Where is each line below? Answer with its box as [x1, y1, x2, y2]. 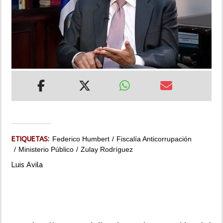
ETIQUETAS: [11, 135, 52, 143]
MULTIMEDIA [7, 43, 51, 51]
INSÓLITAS [7, 14, 44, 22]
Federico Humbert [52, 135, 110, 143]
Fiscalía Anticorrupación [116, 135, 192, 143]
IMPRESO [7, 71, 39, 79]
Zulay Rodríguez [81, 145, 133, 154]
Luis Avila [11, 160, 43, 169]
